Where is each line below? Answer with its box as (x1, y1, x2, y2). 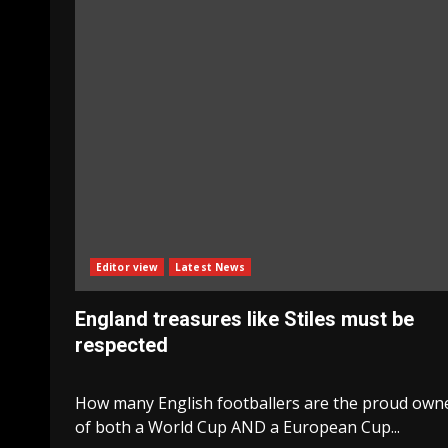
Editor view (96, 260, 159, 275)
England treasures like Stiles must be (75, 307, 414, 332)
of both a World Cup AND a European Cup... (75, 416, 400, 439)
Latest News (175, 260, 246, 275)
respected (75, 333, 168, 358)
